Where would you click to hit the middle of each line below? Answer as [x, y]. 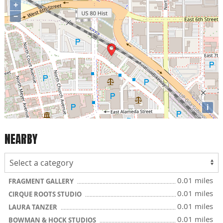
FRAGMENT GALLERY [42, 181]
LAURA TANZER [34, 207]
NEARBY [21, 139]
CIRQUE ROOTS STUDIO [46, 194]
